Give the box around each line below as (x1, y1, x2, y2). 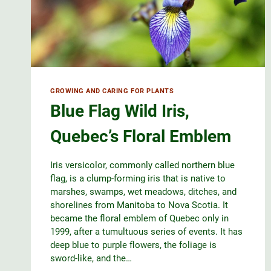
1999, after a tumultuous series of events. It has (50, 226, 243, 238)
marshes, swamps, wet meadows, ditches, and (50, 186, 237, 198)
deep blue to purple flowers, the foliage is (50, 240, 217, 251)
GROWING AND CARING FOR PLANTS (50, 87, 174, 95)
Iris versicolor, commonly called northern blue (50, 160, 235, 171)
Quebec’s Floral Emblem (50, 126, 231, 147)
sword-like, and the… (50, 253, 132, 264)
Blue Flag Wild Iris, (50, 101, 189, 122)
